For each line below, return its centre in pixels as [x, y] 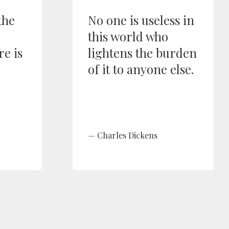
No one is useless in [141, 20]
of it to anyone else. [141, 69]
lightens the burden [142, 53]
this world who [128, 36]
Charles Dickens [127, 135]
